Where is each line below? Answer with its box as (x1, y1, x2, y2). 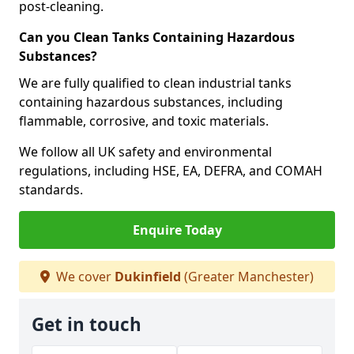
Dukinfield (115, 268, 181, 285)
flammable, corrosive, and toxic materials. (19, 112, 269, 130)
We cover (53, 268, 115, 285)
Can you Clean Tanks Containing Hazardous (19, 28, 295, 46)
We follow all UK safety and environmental (19, 143, 272, 160)
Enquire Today (132, 221, 222, 239)
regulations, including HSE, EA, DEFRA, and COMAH (19, 162, 322, 179)
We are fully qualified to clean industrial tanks (19, 74, 292, 92)
